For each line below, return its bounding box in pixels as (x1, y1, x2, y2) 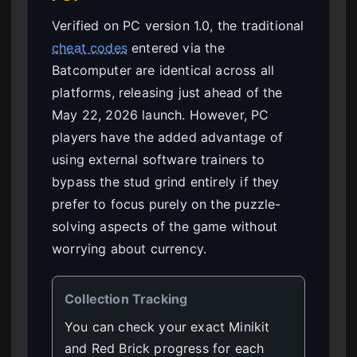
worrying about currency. (52, 241, 207, 257)
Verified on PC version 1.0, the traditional (52, 18, 304, 34)
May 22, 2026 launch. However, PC (52, 107, 269, 124)
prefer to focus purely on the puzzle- (52, 196, 281, 213)
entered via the (127, 40, 225, 57)
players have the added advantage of (52, 129, 284, 146)
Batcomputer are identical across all (52, 62, 275, 79)
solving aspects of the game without (52, 218, 278, 235)
